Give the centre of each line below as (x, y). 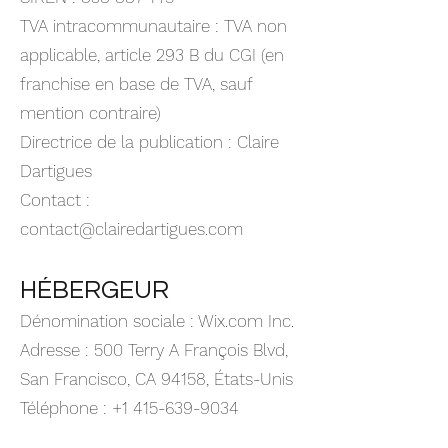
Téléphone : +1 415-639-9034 (129, 408)
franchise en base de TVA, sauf (136, 84)
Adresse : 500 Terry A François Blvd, (154, 350)
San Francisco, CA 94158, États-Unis (156, 379)
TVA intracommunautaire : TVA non (153, 26)
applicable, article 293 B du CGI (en (152, 55)
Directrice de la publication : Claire (149, 142)
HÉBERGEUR (94, 290)
